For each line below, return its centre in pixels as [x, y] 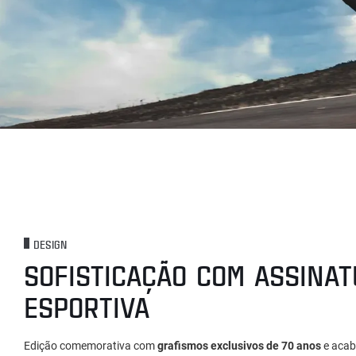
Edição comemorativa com [91, 346]
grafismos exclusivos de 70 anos [239, 346]
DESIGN [50, 245]
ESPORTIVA [87, 307]
